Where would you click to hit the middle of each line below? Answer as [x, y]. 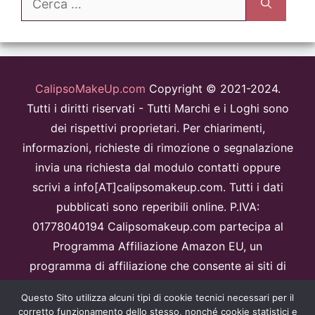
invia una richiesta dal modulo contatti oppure [157, 167]
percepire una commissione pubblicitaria [157, 285]
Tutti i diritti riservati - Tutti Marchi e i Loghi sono [157, 108]
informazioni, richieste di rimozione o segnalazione [157, 147]
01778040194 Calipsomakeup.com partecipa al [157, 226]
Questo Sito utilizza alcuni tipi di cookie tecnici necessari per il [157, 297]
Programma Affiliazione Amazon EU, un [157, 246]
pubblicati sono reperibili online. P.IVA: [157, 206]
